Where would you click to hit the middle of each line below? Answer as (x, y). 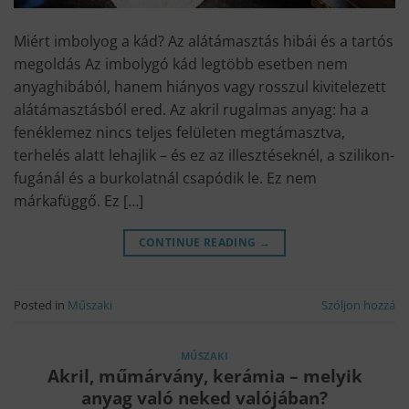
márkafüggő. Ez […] (79, 200)
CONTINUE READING (199, 242)
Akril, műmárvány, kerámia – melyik (204, 376)
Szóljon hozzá (358, 305)
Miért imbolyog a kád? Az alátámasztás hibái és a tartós (204, 41)
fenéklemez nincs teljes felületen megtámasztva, (179, 132)
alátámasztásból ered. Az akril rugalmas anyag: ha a (191, 109)
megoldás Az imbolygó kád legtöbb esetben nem (181, 63)
